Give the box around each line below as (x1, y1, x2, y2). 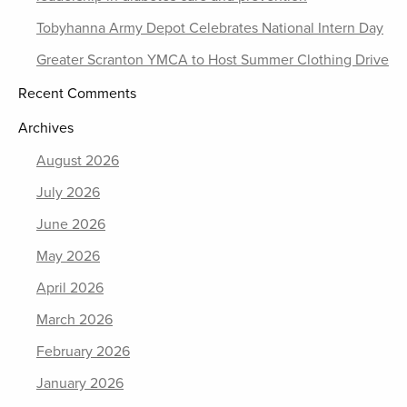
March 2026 (36, 311, 113, 329)
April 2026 (36, 279, 104, 297)
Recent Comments (18, 84, 136, 103)
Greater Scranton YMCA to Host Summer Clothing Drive (36, 51, 389, 69)
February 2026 (36, 342, 130, 361)
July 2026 (36, 184, 100, 202)
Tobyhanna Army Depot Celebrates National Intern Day (36, 19, 383, 37)
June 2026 (36, 215, 105, 233)
